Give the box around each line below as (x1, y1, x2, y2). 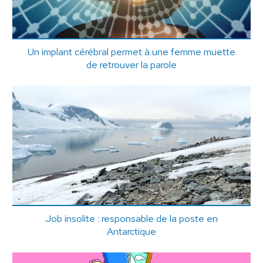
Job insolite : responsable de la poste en (45, 212, 218, 225)
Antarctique (106, 225, 156, 238)
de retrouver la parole (86, 58, 177, 71)
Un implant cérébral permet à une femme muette (27, 45, 235, 58)
